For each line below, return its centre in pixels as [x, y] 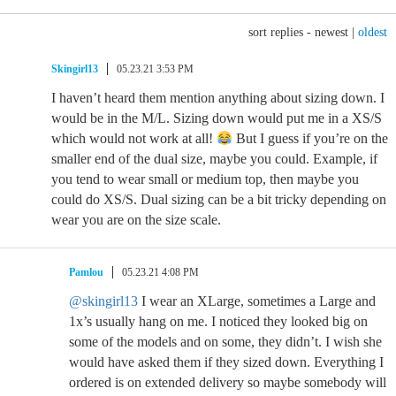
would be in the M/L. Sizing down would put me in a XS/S [217, 118]
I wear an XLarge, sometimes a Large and [257, 301]
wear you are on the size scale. [136, 220]
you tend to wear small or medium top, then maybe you [205, 179]
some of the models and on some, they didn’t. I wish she [225, 342]
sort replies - [282, 32]
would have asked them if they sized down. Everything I [226, 362]
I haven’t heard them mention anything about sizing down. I [218, 98]
